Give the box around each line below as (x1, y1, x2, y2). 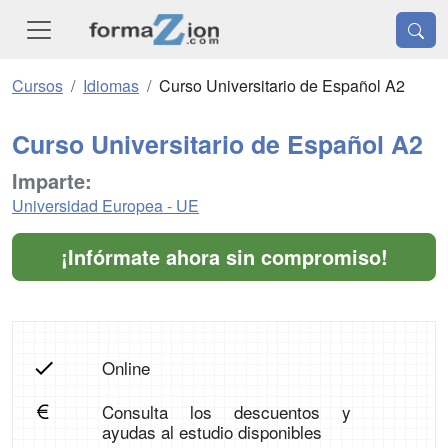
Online (101, 355, 150, 381)
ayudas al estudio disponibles (101, 419, 322, 445)
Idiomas (83, 74, 139, 98)
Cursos (12, 74, 63, 98)
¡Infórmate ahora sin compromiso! (60, 242, 388, 272)
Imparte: (12, 166, 92, 196)
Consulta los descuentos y (101, 399, 352, 425)
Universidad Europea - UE (12, 194, 199, 218)
